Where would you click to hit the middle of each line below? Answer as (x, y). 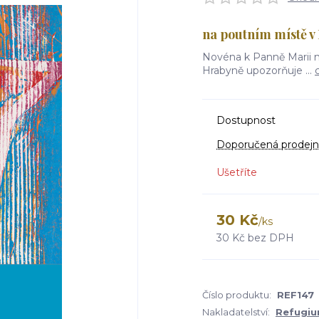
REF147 (296, 295)
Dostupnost (246, 120)
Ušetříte (237, 172)
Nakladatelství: (236, 312)
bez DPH (271, 238)
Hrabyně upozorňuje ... (258, 70)
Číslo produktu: (237, 295)
